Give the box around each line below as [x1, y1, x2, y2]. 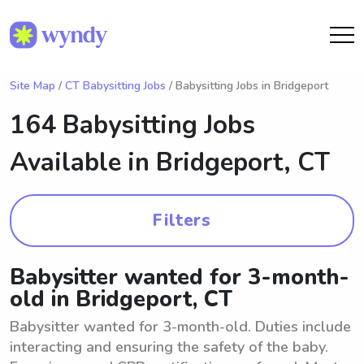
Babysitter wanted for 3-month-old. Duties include [10, 317, 351, 336]
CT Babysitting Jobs [65, 78, 166, 93]
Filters [153, 209, 211, 232]
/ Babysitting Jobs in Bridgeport [166, 78, 328, 93]
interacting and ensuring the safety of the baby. [10, 337, 328, 357]
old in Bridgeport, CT [10, 284, 232, 314]
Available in [10, 145, 156, 180]
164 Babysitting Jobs [10, 108, 255, 142]
